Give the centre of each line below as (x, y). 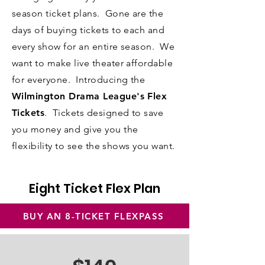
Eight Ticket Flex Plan (95, 188)
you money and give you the (75, 129)
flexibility (32, 146)
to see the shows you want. (114, 146)
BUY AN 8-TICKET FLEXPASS (93, 216)
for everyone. (44, 80)
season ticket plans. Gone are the (88, 13)
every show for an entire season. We (93, 46)
